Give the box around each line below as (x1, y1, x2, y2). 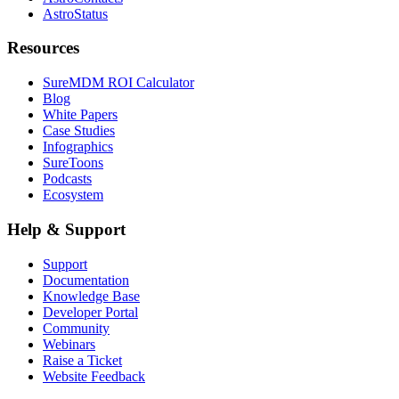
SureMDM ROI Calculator (43, 75, 194, 91)
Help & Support (7, 219, 126, 239)
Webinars (43, 336, 95, 352)
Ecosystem (43, 187, 103, 203)
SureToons (43, 155, 103, 171)
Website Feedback (43, 368, 145, 384)
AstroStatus (43, 5, 108, 21)
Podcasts (43, 171, 92, 187)
